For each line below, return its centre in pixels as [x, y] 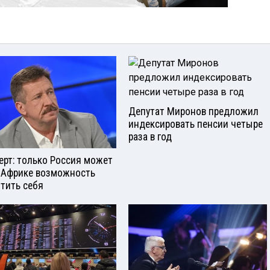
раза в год [150, 137]
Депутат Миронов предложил [193, 112]
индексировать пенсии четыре [196, 124]
